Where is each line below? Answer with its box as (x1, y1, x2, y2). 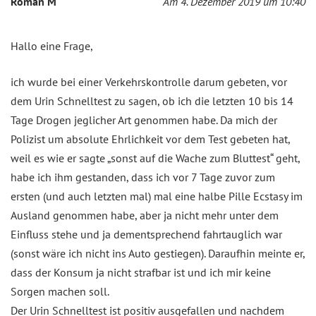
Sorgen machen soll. (11, 284, 109, 298)
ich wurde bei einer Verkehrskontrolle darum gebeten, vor (11, 74, 287, 89)
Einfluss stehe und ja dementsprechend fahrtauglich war (11, 226, 282, 241)
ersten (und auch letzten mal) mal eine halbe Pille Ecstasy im (11, 188, 303, 203)
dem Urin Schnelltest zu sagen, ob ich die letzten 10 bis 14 (11, 93, 293, 108)
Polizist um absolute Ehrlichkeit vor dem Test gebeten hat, (11, 131, 290, 146)
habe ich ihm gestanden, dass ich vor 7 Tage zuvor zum (11, 169, 275, 184)
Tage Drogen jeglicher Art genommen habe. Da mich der (11, 112, 277, 127)
